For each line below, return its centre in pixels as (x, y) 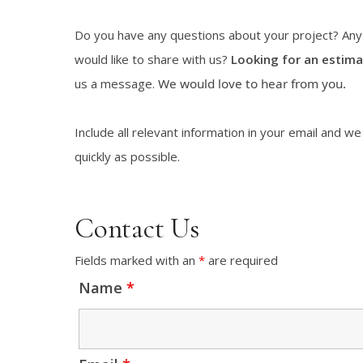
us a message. (116, 83)
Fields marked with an (137, 260)
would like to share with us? (153, 59)
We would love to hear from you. (252, 83)
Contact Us (137, 228)
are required (241, 260)
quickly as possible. (127, 156)
